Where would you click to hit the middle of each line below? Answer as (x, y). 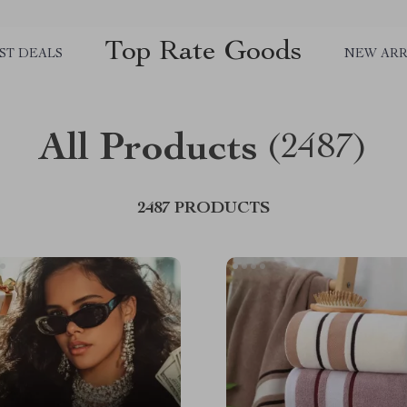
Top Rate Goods (203, 52)
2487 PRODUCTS (203, 209)
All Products (149, 151)
